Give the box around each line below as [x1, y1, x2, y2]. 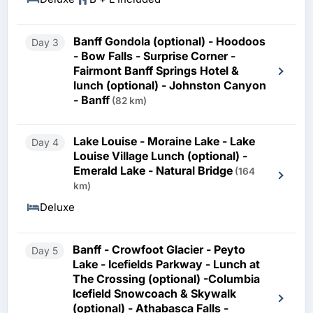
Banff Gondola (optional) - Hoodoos [73, 34, 265, 49]
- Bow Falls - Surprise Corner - [73, 49, 235, 64]
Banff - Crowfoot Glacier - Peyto [73, 242, 245, 257]
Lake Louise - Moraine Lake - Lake [73, 134, 255, 149]
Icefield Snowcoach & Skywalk [73, 286, 236, 301]
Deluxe [40, 201, 75, 214]
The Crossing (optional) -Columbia [73, 272, 260, 286]
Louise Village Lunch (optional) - [73, 149, 247, 163]
